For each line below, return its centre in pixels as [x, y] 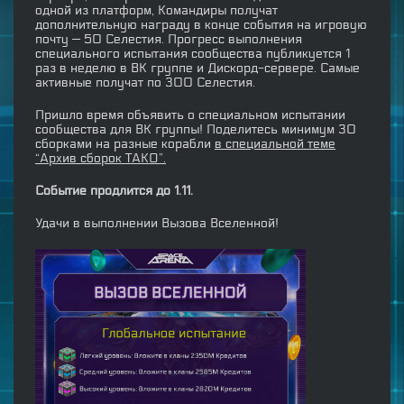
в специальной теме [275, 144]
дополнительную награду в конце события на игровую [201, 25]
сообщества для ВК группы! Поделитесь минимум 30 [196, 130]
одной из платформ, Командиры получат [156, 11]
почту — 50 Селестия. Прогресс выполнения [169, 40]
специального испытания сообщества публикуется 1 [193, 54]
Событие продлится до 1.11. [114, 191]
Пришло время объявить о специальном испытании [190, 115]
